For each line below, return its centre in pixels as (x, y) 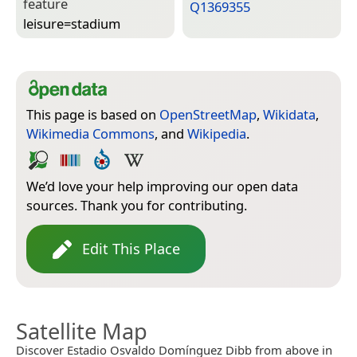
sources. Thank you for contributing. (137, 206)
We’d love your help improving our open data (162, 186)
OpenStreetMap (208, 115)
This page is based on (93, 115)
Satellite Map (82, 331)
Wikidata (289, 115)
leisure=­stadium (72, 23)
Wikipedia (217, 134)
